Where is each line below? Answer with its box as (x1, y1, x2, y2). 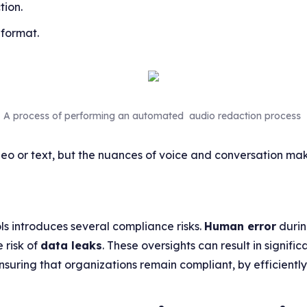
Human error (204, 219, 277, 233)
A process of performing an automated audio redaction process (3, 109, 304, 122)
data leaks (40, 238, 103, 252)
